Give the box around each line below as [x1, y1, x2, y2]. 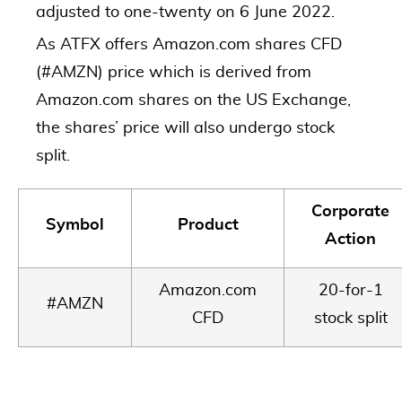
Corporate [311, 204, 389, 220]
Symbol [46, 217, 104, 233]
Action [325, 232, 376, 248]
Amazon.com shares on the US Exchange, [36, 92, 351, 109]
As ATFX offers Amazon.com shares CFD [36, 37, 342, 53]
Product [177, 217, 239, 233]
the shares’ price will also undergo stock [36, 120, 335, 136]
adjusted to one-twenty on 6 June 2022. [36, 4, 335, 21]
